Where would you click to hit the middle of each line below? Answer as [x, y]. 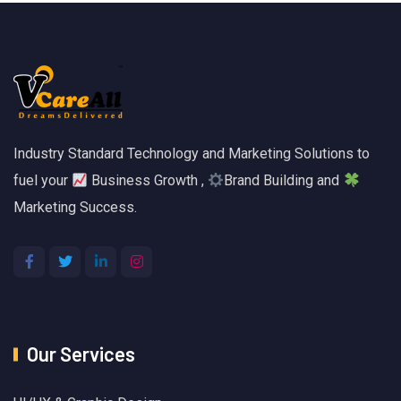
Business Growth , [148, 181]
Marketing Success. [75, 208]
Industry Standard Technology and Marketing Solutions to [192, 154]
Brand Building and [284, 181]
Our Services [81, 354]
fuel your [43, 181]
